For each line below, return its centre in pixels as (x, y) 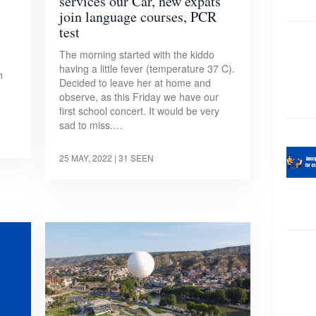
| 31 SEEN (134, 157)
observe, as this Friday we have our (139, 96)
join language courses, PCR (138, 16)
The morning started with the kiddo (137, 54)
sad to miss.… (91, 124)
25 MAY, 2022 (86, 157)
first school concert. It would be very (140, 110)
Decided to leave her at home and (135, 82)
